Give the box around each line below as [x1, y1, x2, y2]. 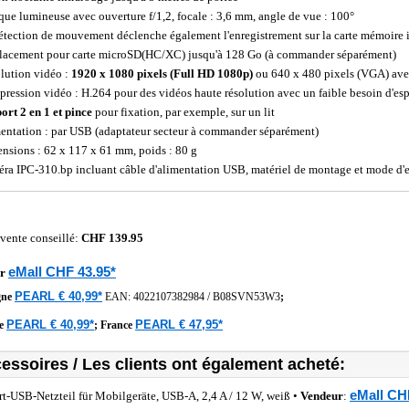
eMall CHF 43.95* [8, 264, 116, 279]
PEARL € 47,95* [135, 318, 223, 331]
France [100, 319, 135, 331]
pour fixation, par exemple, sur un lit [92, 105, 275, 119]
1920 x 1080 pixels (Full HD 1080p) [71, 67, 253, 80]
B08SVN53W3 [213, 290, 280, 303]
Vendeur [300, 389, 343, 403]
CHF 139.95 [81, 231, 143, 245]
